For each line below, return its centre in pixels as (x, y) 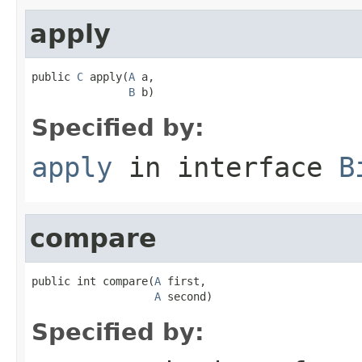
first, (183, 281)
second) (187, 296)
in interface (225, 167)
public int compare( (93, 281)
